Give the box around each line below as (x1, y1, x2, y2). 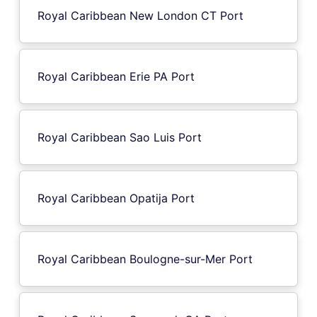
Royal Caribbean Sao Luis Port (38, 129, 202, 144)
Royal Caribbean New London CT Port (38, 8, 243, 23)
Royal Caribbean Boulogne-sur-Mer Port (38, 251, 253, 266)
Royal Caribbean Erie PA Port (38, 69, 195, 83)
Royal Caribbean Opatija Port (38, 190, 195, 205)
